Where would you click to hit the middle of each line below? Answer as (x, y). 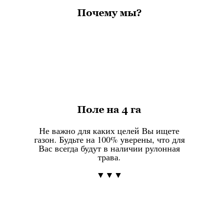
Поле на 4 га (109, 110)
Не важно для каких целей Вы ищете (109, 131)
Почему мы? (109, 12)
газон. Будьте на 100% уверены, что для (109, 140)
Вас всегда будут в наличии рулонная (109, 148)
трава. (109, 157)
